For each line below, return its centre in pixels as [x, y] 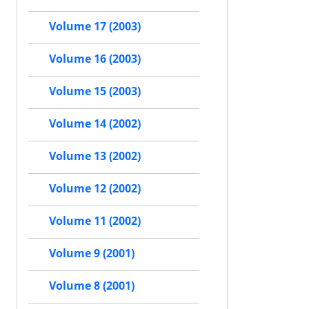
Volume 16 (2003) [95, 59]
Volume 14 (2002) [95, 124]
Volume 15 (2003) [95, 91]
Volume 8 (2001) [92, 286]
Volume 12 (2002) [95, 189]
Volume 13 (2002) [95, 156]
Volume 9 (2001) [92, 253]
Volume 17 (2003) [95, 27]
